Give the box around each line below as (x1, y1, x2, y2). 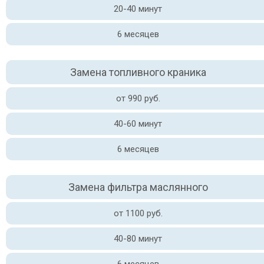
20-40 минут (114, 4, 162, 14)
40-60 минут (114, 118, 162, 129)
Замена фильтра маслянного (68, 181, 208, 193)
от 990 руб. (115, 93, 160, 104)
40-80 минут (114, 233, 162, 244)
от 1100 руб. (113, 208, 163, 219)
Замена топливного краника (70, 66, 206, 78)
